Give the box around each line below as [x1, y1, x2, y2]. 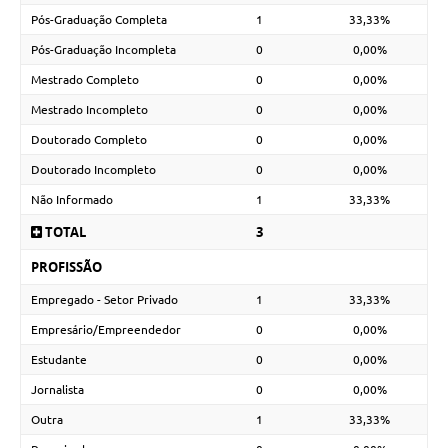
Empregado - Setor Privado [31, 293, 178, 307]
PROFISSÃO [31, 258, 102, 277]
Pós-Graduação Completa [31, 13, 167, 27]
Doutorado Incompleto [31, 163, 156, 177]
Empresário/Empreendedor [31, 323, 181, 337]
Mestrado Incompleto [31, 103, 148, 117]
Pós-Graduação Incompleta [31, 43, 176, 57]
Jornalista [31, 383, 84, 397]
